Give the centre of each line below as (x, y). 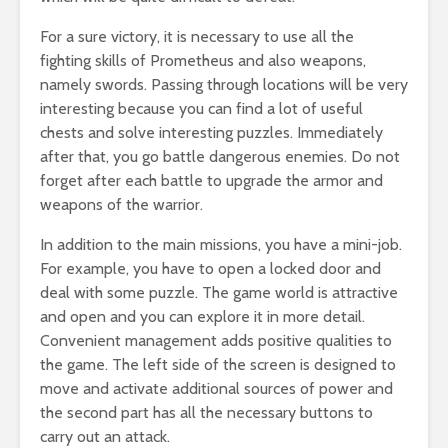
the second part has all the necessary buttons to (206, 412)
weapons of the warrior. (121, 204)
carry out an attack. (105, 436)
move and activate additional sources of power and (216, 388)
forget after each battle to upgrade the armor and (211, 180)
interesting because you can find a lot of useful (201, 108)
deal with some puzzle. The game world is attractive (219, 292)
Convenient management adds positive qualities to (216, 340)
